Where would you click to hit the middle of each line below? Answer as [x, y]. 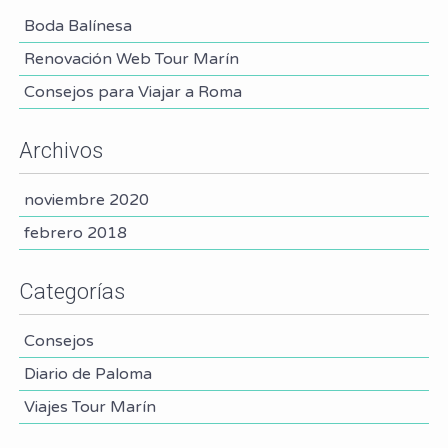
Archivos [60, 151]
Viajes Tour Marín [89, 407]
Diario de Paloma [87, 374]
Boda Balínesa [77, 26]
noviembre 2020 [86, 200]
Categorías [71, 292]
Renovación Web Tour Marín [131, 59]
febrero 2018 [75, 233]
